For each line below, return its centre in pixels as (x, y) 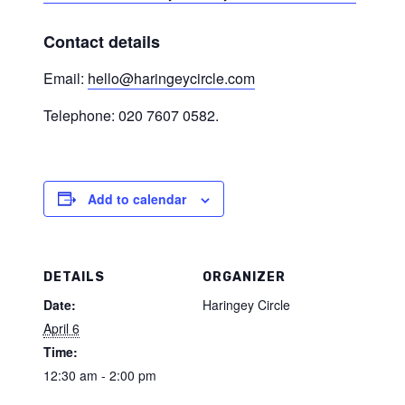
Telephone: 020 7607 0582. (131, 115)
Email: (65, 78)
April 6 (61, 328)
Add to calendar (137, 198)
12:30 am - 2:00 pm (99, 375)
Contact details (101, 42)
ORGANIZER (244, 277)
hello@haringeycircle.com (171, 78)
